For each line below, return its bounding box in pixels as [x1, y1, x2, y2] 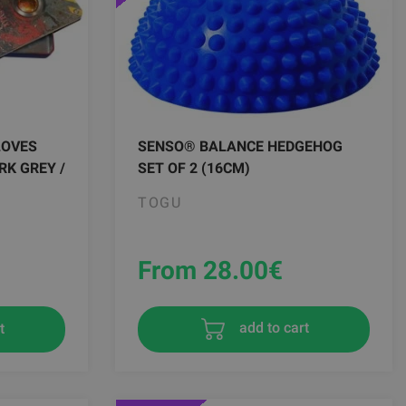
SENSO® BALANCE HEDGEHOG [138, 137, 343, 155]
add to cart [235, 319, 309, 337]
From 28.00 [138, 255, 268, 285]
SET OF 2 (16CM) [138, 159, 250, 177]
